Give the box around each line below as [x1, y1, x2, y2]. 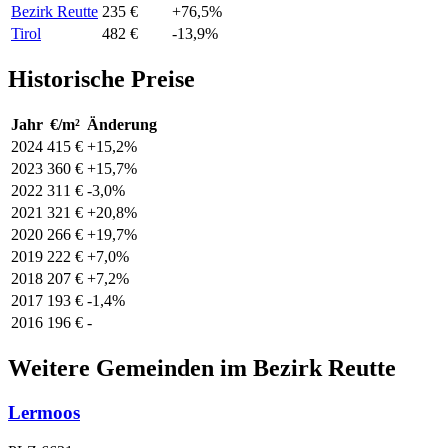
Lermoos [8, 402, 80, 424]
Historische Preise [8, 66, 195, 93]
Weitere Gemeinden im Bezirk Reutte [8, 355, 396, 382]
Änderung [87, 116, 157, 134]
